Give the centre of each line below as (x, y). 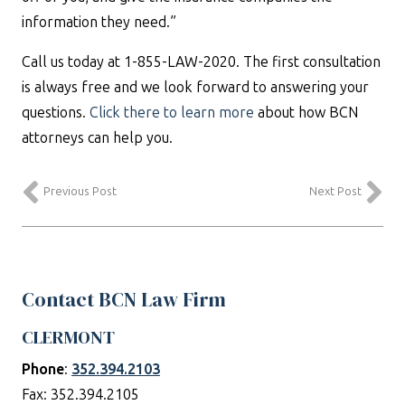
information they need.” (99, 22)
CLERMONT (68, 338)
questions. (56, 113)
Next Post (335, 192)
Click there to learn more (172, 113)
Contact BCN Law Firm (124, 300)
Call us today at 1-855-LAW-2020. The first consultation (201, 62)
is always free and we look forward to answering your (195, 87)
